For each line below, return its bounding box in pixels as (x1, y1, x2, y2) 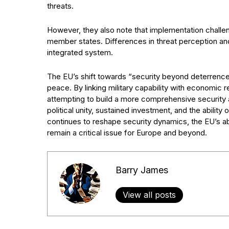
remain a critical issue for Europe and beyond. (47, 127, 207, 138)
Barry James (115, 165, 168, 176)
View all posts (122, 190, 176, 200)
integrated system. (47, 47, 113, 57)
